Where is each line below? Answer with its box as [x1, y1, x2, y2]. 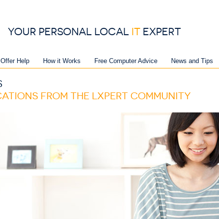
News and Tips [171, 57, 213, 65]
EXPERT [143, 25, 181, 38]
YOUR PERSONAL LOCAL [8, 25, 131, 38]
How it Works [43, 57, 81, 65]
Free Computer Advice [94, 57, 157, 65]
